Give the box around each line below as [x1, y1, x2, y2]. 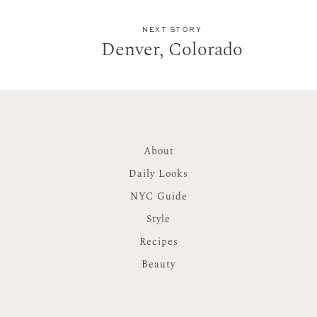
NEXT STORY [142, 26, 202, 33]
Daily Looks [129, 166, 188, 182]
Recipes [139, 234, 178, 250]
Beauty [142, 257, 175, 272]
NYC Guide [129, 189, 188, 204]
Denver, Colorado [101, 35, 243, 64]
